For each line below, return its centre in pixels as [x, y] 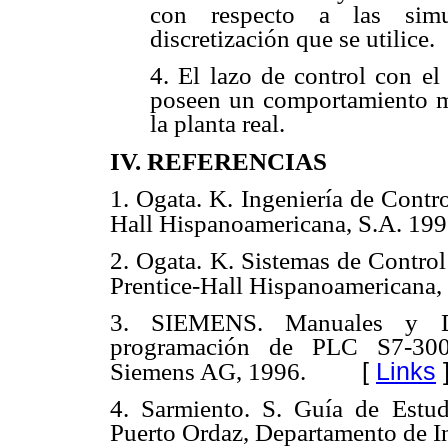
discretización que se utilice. [292, 38]
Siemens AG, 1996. [208, 372]
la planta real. [217, 123]
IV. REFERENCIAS [218, 161]
